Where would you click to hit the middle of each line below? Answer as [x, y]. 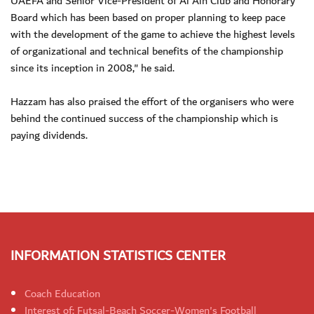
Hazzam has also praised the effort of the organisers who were [152, 102]
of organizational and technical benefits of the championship [147, 52]
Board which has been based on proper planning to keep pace [148, 18]
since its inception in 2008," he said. [93, 68]
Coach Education [62, 294]
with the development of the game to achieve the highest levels [153, 35]
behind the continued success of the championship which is [144, 119]
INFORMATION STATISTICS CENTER [118, 256]
